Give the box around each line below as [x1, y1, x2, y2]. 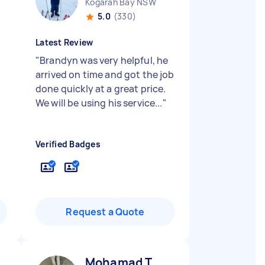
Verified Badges [35, 138, 101, 150]
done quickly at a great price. [35, 82, 166, 95]
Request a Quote [66, 205, 145, 218]
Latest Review [35, 37, 93, 48]
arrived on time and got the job [35, 68, 174, 81]
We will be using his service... [35, 96, 163, 109]
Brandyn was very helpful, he [40, 54, 169, 67]
